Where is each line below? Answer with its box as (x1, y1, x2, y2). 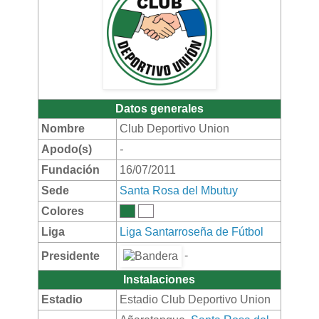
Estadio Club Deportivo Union (119, 293, 271, 305)
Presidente (41, 249, 100, 262)
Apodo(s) (41, 142, 92, 155)
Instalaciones (123, 273, 196, 286)
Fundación (41, 163, 100, 176)
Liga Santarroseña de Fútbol (119, 225, 263, 238)
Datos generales (115, 102, 204, 115)
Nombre (41, 122, 85, 135)
